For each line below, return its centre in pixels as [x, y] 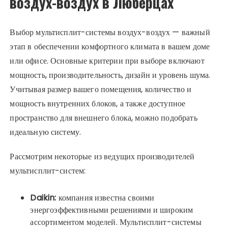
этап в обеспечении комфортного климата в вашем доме [110, 47]
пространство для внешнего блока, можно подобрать [104, 118]
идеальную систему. [46, 132]
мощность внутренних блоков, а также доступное [98, 104]
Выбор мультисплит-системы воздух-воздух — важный [110, 33]
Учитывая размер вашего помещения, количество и [101, 90]
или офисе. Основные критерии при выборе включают [107, 61]
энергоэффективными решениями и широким [112, 210]
